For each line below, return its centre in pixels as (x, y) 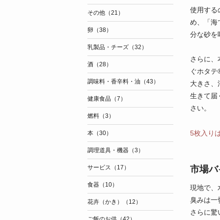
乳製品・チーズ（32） (117, 47)
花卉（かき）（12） (114, 202)
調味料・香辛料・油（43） (123, 82)
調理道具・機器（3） (115, 150)
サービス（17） (108, 167)
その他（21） (105, 13)
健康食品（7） (107, 99)
